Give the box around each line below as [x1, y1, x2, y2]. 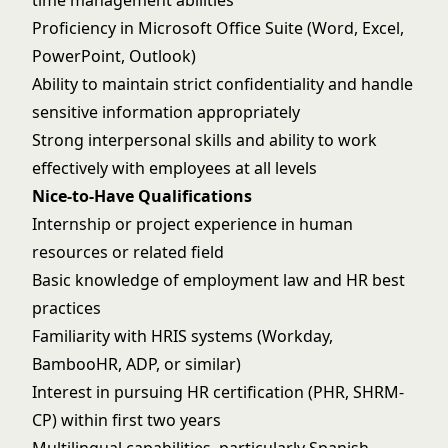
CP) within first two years [32, 409, 221, 431]
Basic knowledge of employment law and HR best [32, 269, 405, 291]
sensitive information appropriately [32, 101, 300, 123]
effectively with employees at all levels [32, 157, 317, 179]
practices [32, 297, 101, 319]
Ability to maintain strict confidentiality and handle [32, 73, 413, 95]
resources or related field [32, 241, 224, 263]
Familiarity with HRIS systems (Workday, [32, 325, 333, 347]
